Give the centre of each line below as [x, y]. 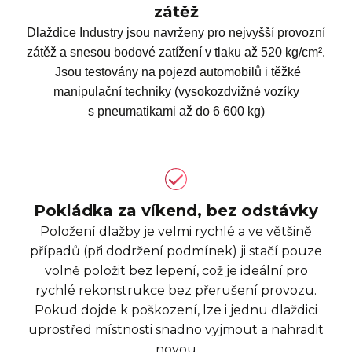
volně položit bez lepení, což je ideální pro [176, 271]
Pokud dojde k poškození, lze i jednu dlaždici [176, 310]
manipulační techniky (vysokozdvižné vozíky [176, 92]
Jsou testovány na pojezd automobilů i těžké [176, 72]
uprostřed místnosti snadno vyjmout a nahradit [176, 330]
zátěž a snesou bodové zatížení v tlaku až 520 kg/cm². [176, 53]
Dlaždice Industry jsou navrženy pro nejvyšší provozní [176, 33]
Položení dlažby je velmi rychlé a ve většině [176, 232]
